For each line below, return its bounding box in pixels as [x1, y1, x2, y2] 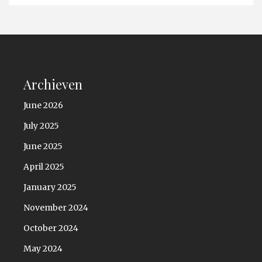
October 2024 [23, 223, 78, 234]
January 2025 [23, 182, 77, 193]
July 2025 [23, 120, 59, 132]
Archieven [23, 75, 82, 93]
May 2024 [23, 243, 63, 254]
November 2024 [23, 202, 88, 213]
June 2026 [23, 100, 63, 111]
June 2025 [23, 141, 63, 152]
